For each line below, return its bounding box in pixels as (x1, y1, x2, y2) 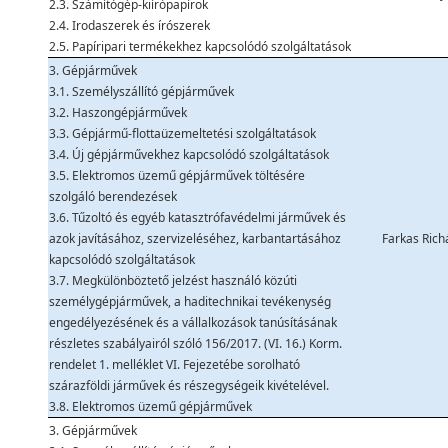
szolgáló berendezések (49, 188, 177, 205)
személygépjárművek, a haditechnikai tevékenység (49, 293, 331, 310)
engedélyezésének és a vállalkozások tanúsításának (49, 314, 337, 331)
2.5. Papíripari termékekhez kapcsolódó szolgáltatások (49, 38, 351, 55)
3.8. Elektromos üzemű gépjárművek (49, 398, 252, 415)
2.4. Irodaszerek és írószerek (49, 17, 210, 34)
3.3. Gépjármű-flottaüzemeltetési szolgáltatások (49, 125, 316, 142)
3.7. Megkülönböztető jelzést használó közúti (49, 272, 297, 289)
